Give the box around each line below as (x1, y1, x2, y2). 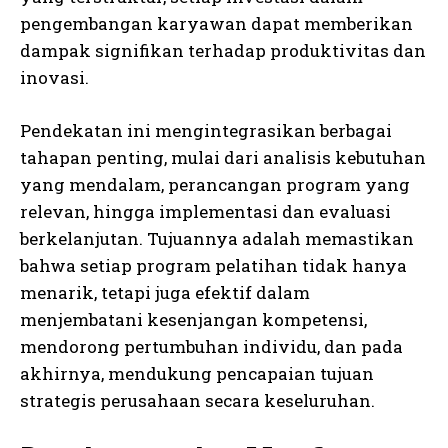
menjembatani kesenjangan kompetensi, (20, 307, 367, 331)
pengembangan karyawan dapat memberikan (20, 11, 413, 35)
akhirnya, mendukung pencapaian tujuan (20, 361, 374, 385)
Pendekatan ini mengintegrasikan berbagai (20, 118, 392, 142)
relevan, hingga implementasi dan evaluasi (20, 199, 391, 223)
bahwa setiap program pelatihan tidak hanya (20, 253, 407, 277)
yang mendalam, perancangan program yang (20, 172, 410, 196)
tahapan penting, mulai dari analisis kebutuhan (20, 145, 426, 169)
